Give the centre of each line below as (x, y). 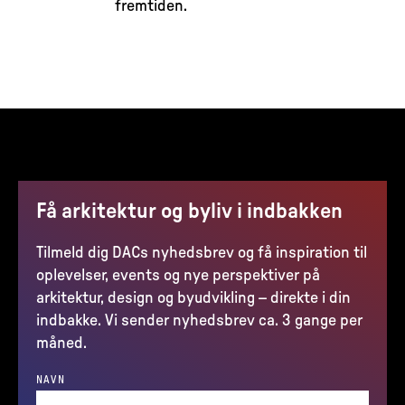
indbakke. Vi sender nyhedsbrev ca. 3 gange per (199, 321)
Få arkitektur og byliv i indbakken (189, 212)
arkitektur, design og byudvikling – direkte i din (193, 298)
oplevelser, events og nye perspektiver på (178, 276)
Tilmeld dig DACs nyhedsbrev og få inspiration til (202, 253)
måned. (61, 344)
